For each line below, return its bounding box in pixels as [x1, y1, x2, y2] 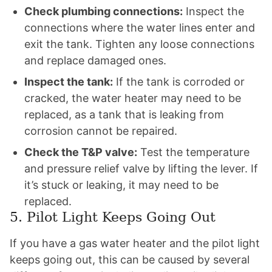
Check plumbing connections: [24, 5, 183, 18]
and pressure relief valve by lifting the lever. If [24, 162, 258, 175]
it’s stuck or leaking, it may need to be [24, 178, 219, 191]
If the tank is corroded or [113, 75, 245, 88]
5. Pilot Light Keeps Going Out [10, 209, 216, 225]
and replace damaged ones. [24, 54, 166, 67]
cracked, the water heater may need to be [24, 92, 241, 104]
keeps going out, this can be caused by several [10, 253, 250, 266]
